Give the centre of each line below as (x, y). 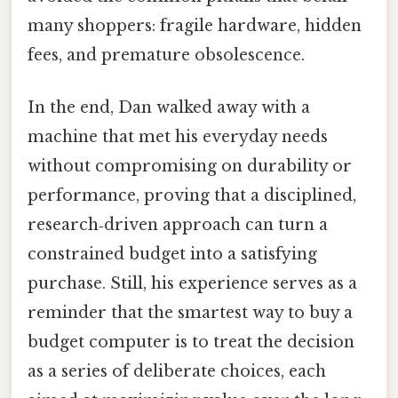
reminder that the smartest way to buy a (190, 313)
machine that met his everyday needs (178, 137)
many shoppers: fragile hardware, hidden (195, 26)
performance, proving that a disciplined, (192, 196)
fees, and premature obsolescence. (166, 56)
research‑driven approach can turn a (178, 225)
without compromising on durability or (190, 167)
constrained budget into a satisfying (172, 255)
